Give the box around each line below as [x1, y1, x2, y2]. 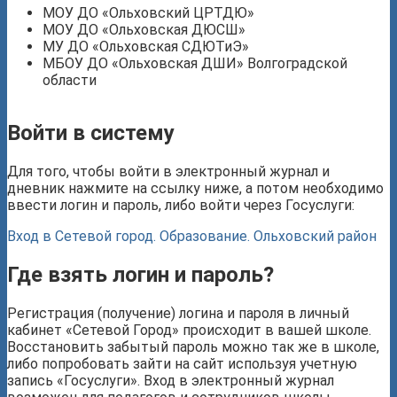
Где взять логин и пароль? [7, 262, 274, 288]
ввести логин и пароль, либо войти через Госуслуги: [7, 197, 354, 214]
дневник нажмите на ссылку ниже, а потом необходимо [7, 180, 384, 198]
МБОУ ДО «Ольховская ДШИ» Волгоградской [43, 55, 347, 73]
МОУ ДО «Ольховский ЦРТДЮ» [43, 4, 254, 22]
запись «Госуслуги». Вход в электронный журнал [7, 372, 334, 390]
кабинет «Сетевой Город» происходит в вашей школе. [7, 322, 371, 339]
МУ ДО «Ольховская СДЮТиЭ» [43, 38, 249, 56]
